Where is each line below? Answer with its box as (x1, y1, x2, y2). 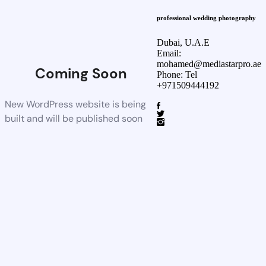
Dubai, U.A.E (157, 37, 210, 47)
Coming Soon (34, 64, 127, 83)
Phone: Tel (157, 69, 199, 80)
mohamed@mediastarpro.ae (157, 58, 261, 69)
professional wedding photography (157, 14, 256, 21)
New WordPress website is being (5, 98, 146, 110)
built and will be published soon (5, 112, 142, 125)
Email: (157, 47, 181, 58)
